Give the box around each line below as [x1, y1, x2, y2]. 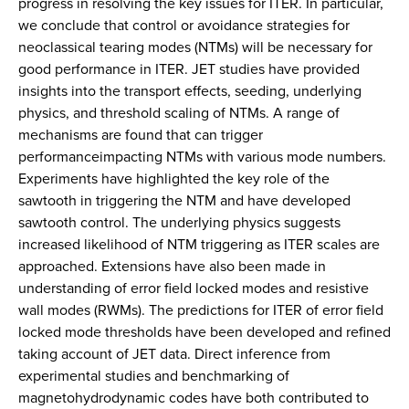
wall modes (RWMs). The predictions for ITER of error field [18, 299, 383, 320]
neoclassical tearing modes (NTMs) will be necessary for [18, 37, 372, 58]
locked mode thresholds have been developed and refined [18, 321, 391, 342]
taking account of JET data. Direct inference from [18, 343, 330, 364]
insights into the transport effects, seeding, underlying [18, 80, 362, 101]
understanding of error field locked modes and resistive [18, 278, 369, 299]
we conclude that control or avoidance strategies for [18, 15, 350, 36]
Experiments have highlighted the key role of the [18, 168, 330, 189]
